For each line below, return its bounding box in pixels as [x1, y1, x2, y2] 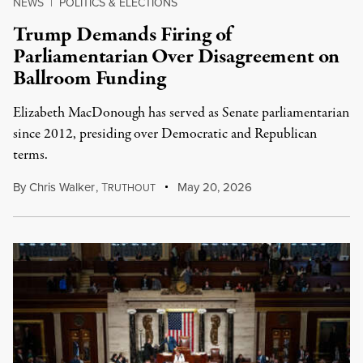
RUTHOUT [107, 181, 156, 195]
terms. [13, 145, 48, 165]
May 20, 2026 [174, 178, 253, 196]
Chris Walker [29, 178, 95, 196]
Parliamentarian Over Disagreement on [13, 42, 340, 71]
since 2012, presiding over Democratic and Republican [13, 124, 317, 144]
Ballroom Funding [13, 64, 166, 93]
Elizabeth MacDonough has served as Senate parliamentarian [13, 103, 349, 123]
